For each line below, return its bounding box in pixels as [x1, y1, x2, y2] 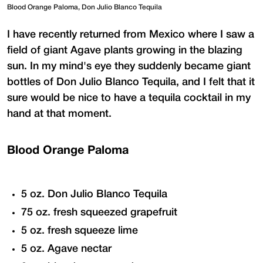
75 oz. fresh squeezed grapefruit [21, 207, 177, 217]
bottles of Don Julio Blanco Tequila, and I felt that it [7, 77, 255, 87]
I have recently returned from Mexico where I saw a [7, 29, 254, 39]
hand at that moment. [7, 109, 112, 119]
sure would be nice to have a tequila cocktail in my [7, 93, 251, 103]
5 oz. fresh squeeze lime [21, 225, 138, 235]
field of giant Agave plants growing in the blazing [7, 45, 242, 55]
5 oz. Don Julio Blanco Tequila [21, 189, 167, 199]
